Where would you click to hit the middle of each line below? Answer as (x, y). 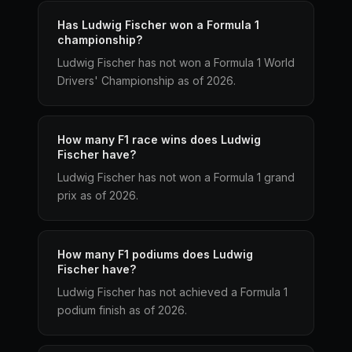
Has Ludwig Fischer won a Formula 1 (158, 25)
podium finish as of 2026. (122, 310)
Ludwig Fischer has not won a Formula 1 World (176, 62)
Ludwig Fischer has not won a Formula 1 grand (176, 177)
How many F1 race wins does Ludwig (159, 139)
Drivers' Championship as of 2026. (147, 81)
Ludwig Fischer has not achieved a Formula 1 (172, 292)
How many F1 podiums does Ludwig (155, 254)
